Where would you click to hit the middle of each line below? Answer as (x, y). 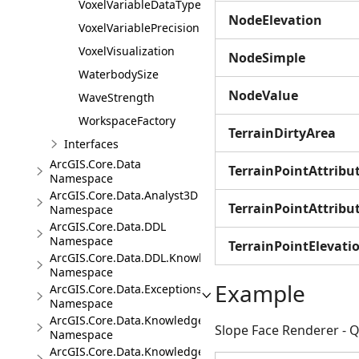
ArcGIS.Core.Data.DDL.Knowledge (139, 258)
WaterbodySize (119, 74)
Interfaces (91, 144)
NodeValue (263, 95)
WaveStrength (117, 97)
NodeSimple (267, 58)
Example (260, 293)
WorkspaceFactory (127, 121)
